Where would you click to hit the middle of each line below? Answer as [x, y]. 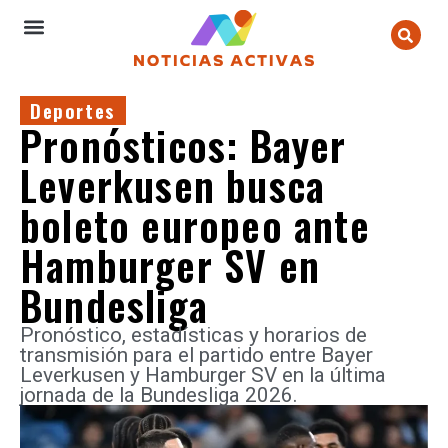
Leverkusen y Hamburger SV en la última [203, 375]
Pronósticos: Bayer [183, 145]
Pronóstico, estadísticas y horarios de [193, 335]
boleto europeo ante [195, 225]
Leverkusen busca [173, 185]
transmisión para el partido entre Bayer [196, 355]
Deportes [73, 110]
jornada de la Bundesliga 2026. [159, 395]
